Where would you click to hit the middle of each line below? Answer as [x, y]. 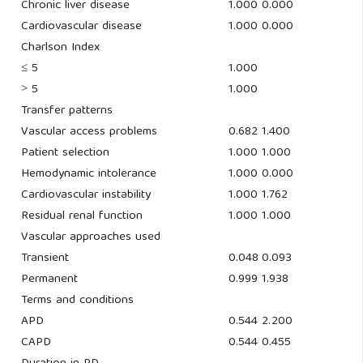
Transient [45, 259]
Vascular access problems [89, 132]
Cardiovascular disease [81, 27]
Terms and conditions [77, 301]
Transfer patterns [66, 111]
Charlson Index [60, 48]
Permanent [49, 280]
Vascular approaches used [90, 238]
